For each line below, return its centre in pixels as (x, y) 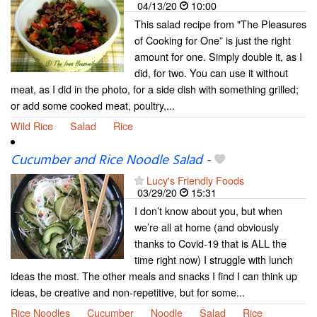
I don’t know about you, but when (208, 211)
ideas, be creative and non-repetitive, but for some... (128, 292)
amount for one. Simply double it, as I (218, 56)
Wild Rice (32, 126)
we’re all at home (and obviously (207, 227)
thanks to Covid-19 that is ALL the (211, 243)
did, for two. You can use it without (211, 73)
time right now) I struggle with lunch (214, 260)
